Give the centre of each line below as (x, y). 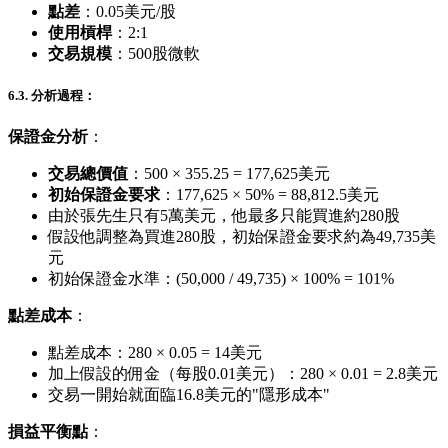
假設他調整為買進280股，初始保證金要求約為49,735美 (242, 237)
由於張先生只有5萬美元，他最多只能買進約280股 (224, 216)
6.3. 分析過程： (52, 96)
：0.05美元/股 (128, 12)
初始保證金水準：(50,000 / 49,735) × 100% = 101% (221, 279)
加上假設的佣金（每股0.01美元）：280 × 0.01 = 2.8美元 (243, 374)
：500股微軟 (156, 54)
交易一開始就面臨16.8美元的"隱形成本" (189, 395)
